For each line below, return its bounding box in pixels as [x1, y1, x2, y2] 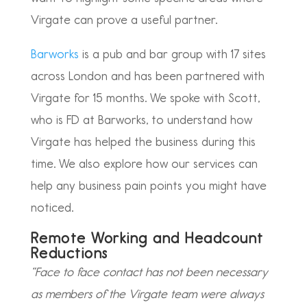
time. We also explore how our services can [30, 156, 258, 171]
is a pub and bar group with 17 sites [78, 47, 266, 62]
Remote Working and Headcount [30, 229, 264, 247]
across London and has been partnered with [30, 69, 265, 84]
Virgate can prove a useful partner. [30, 12, 221, 27]
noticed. [30, 200, 77, 215]
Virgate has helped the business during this [30, 134, 256, 149]
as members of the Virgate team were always [30, 286, 264, 302]
